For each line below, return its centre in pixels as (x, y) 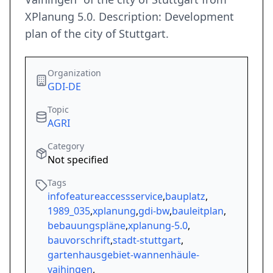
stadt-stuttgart (147, 240)
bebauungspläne (87, 226)
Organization (74, 73)
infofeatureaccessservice (105, 197)
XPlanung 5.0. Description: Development (129, 17)
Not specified (78, 160)
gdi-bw (154, 211)
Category (66, 146)
